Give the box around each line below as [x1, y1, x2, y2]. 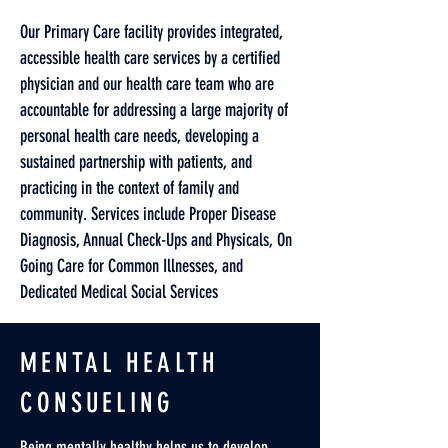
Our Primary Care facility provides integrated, [20, 21, 282, 43]
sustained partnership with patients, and [20, 151, 252, 173]
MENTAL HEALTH [20, 347, 219, 379]
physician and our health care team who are [20, 73, 274, 95]
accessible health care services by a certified [20, 47, 280, 69]
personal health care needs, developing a [20, 125, 259, 147]
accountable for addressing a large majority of [20, 99, 288, 121]
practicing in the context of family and [20, 177, 239, 199]
